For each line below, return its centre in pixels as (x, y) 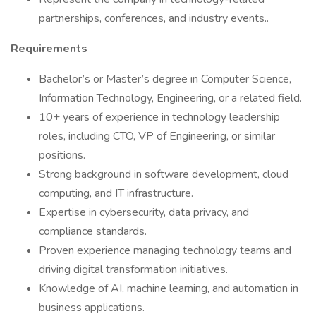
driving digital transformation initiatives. (133, 269)
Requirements (49, 49)
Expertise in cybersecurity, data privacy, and (144, 212)
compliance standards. (93, 231)
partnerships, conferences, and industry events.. (154, 18)
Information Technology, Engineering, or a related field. (170, 98)
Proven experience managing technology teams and (165, 250)
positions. (62, 155)
